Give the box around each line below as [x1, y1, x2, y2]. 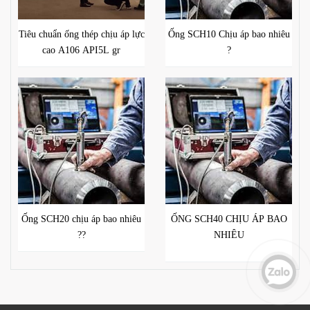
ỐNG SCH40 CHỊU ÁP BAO [170, 213, 287, 225]
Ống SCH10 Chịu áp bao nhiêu [167, 28, 290, 40]
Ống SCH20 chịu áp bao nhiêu [21, 213, 72, 225]
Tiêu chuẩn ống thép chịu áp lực [18, 28, 145, 40]
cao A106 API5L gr [42, 44, 120, 56]
